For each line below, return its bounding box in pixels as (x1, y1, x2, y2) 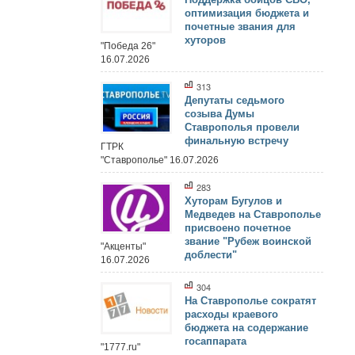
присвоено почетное (185, 221, 291, 234)
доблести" (185, 248, 237, 261)
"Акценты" (100, 241, 146, 253)
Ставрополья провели (185, 121, 300, 134)
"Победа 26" (100, 40, 155, 52)
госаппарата (185, 335, 246, 348)
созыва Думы (185, 108, 254, 120)
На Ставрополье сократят (185, 295, 316, 307)
